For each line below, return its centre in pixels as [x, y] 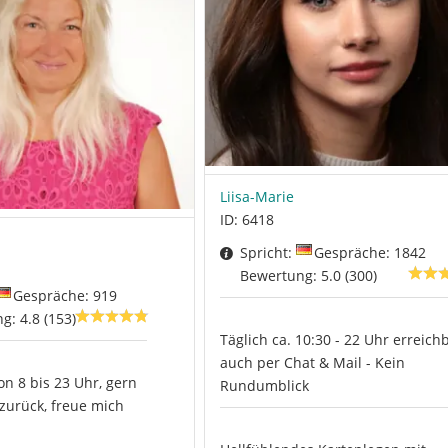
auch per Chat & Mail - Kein [312, 362]
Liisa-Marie [256, 196]
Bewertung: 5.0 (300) [308, 275]
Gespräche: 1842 [369, 252]
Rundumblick [264, 385]
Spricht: [267, 252]
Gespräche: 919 [64, 295]
